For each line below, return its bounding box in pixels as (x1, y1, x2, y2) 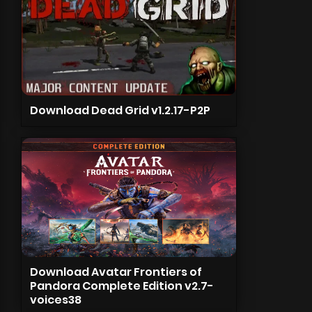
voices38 (29, 292, 81, 308)
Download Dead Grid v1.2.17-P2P (29, 102, 210, 118)
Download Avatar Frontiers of (29, 264, 202, 280)
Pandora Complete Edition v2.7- (29, 278, 214, 294)
